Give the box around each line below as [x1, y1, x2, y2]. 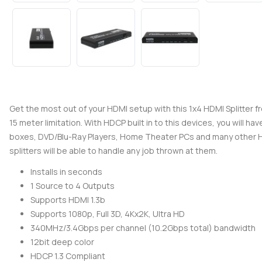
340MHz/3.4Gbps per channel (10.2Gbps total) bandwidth [30, 222, 256, 234]
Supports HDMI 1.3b [30, 194, 105, 206]
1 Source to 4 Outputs [30, 180, 115, 192]
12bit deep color [30, 236, 94, 248]
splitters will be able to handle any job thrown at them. [9, 145, 218, 157]
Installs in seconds [30, 166, 102, 178]
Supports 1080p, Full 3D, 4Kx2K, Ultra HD [30, 208, 185, 220]
